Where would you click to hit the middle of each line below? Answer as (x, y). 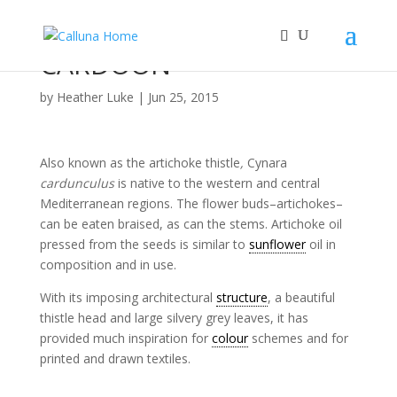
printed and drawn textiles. (115, 358)
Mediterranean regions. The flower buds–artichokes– (191, 203)
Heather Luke (95, 97)
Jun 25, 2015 (183, 97)
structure (241, 297)
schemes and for (298, 338)
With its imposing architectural (128, 297)
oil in (320, 244)
